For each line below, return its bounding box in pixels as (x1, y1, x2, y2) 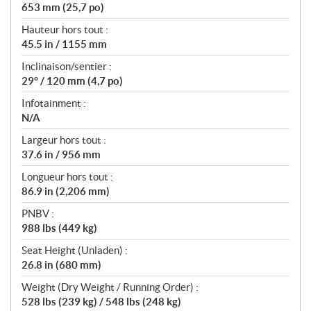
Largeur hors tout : (22, 133, 106, 146)
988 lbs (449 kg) (22, 221, 97, 234)
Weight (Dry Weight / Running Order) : (22, 280, 199, 293)
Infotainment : (22, 96, 86, 109)
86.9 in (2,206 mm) (22, 185, 110, 197)
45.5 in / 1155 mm (22, 37, 107, 50)
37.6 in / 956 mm (22, 148, 101, 160)
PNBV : (22, 207, 54, 219)
